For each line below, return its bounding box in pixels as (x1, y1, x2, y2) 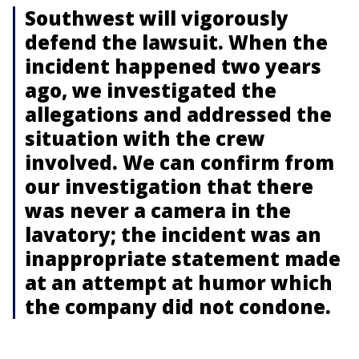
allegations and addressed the (25, 100, 332, 127)
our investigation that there (25, 172, 313, 200)
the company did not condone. (25, 292, 331, 320)
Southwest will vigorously (25, 4, 288, 31)
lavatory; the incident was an (25, 220, 321, 248)
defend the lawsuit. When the (25, 28, 328, 55)
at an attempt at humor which (25, 268, 333, 296)
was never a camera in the (25, 196, 291, 224)
